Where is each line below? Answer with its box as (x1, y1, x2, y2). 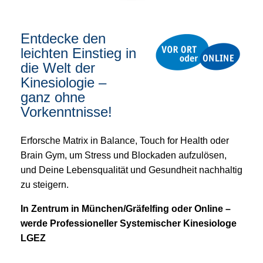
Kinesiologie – (21, 75, 106, 91)
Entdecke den (21, 31, 106, 47)
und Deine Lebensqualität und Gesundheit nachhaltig (21, 165, 242, 176)
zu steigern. (21, 180, 69, 190)
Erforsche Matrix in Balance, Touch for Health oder (21, 136, 229, 146)
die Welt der (21, 60, 95, 76)
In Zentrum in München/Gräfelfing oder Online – (21, 204, 231, 214)
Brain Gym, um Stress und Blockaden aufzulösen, (21, 150, 227, 161)
